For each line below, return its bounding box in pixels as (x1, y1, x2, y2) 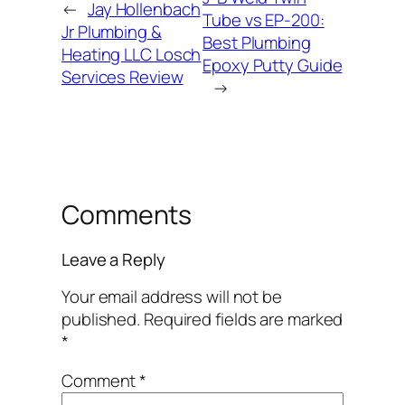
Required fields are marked (143, 306, 344, 331)
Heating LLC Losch (61, 42, 202, 66)
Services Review (61, 64, 184, 89)
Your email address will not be (61, 284, 282, 308)
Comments (61, 196, 193, 232)
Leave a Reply (61, 248, 165, 272)
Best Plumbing (202, 31, 311, 55)
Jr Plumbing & (61, 19, 162, 43)
